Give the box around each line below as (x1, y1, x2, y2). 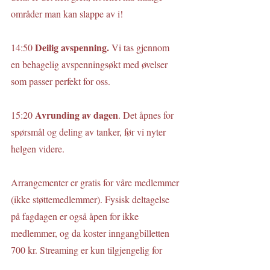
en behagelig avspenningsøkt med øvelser (11, 58, 170, 71)
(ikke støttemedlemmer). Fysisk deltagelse (11, 193, 172, 206)
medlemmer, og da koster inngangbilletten (11, 227, 172, 239)
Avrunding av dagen (35, 108, 118, 122)
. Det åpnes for (118, 108, 176, 121)
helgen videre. (11, 142, 64, 155)
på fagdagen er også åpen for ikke (11, 210, 141, 222)
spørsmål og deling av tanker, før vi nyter (11, 125, 168, 138)
